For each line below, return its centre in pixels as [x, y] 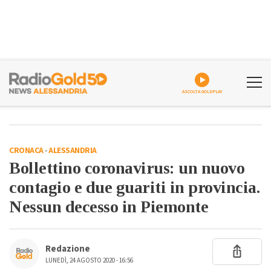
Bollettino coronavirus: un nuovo [127, 168]
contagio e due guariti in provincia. [134, 187]
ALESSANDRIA [73, 151]
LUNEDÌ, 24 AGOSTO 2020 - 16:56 [89, 260]
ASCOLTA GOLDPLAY [202, 92]
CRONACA [26, 151]
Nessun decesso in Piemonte [109, 207]
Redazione [68, 249]
